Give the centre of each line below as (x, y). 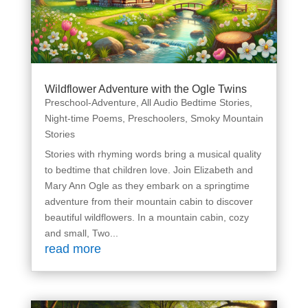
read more (73, 249)
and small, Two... (81, 233)
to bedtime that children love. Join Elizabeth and (148, 170)
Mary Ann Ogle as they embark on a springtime (147, 186)
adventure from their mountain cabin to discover (148, 202)
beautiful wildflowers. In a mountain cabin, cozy (146, 218)
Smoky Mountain (227, 119)
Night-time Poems (83, 119)
